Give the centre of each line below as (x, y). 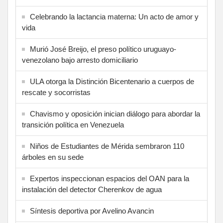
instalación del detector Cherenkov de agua (92, 189)
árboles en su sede (53, 157)
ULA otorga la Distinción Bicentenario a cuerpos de (112, 81)
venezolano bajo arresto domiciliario (80, 60)
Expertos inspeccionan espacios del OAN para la (110, 178)
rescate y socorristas (56, 92)
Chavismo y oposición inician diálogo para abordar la (115, 113)
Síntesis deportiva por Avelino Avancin (92, 211)
